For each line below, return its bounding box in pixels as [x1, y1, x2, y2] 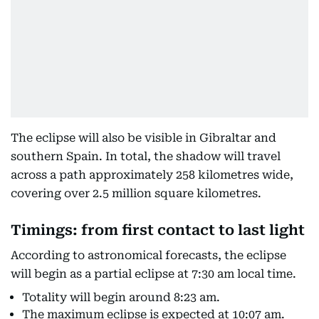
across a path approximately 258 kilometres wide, [11, 168, 293, 182]
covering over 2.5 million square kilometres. [11, 187, 264, 200]
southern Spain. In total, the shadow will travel [11, 150, 281, 163]
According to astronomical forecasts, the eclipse [11, 249, 286, 262]
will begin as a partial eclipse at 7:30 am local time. [11, 267, 296, 281]
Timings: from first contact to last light [11, 221, 305, 239]
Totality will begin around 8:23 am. [22, 291, 220, 304]
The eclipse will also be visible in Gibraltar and [11, 131, 276, 145]
